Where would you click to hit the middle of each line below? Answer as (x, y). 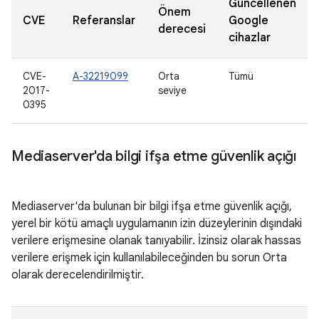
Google (249, 21)
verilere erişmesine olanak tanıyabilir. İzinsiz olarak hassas (156, 241)
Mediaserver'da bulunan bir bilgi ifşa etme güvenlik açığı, (152, 206)
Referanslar (104, 21)
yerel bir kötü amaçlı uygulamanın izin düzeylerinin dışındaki (157, 224)
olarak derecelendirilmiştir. (78, 275)
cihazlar (250, 38)
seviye (172, 90)
